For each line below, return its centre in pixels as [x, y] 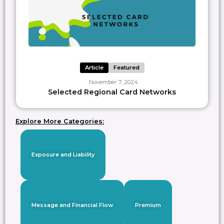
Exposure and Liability [63, 155]
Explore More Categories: [60, 121]
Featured [126, 68]
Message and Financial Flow [72, 205]
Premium [148, 205]
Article [94, 68]
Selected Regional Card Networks [112, 92]
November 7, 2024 [113, 82]
